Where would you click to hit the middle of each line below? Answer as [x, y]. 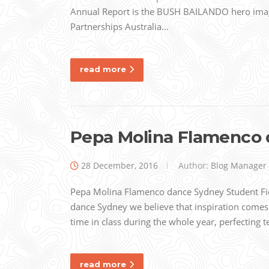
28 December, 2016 [119, 166]
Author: [193, 166]
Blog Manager [239, 166]
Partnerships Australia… [119, 27]
